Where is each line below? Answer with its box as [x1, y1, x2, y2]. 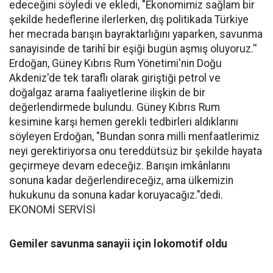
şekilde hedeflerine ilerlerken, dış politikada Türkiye [9, 13, 249, 26]
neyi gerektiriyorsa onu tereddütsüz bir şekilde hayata [9, 145, 262, 158]
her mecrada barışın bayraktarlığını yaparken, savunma [9, 28, 263, 41]
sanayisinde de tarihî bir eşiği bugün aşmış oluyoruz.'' [9, 43, 257, 55]
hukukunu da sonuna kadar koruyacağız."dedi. [9, 189, 223, 202]
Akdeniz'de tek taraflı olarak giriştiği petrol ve [9, 72, 221, 85]
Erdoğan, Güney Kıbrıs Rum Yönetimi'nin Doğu [9, 57, 222, 70]
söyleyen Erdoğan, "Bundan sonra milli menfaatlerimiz [9, 130, 260, 143]
